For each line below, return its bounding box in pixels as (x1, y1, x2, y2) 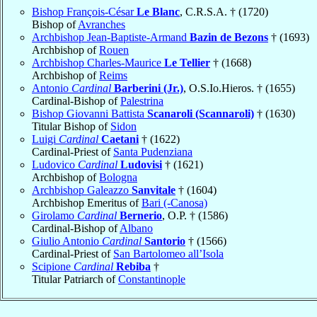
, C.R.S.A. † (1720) (180, 5, 268, 18)
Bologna (99, 171, 137, 183)
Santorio (144, 234, 185, 247)
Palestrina (120, 94, 163, 107)
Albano (120, 221, 153, 234)
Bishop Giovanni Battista (32, 107, 147, 120)
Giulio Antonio (32, 234, 102, 247)
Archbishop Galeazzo (32, 183, 132, 196)
